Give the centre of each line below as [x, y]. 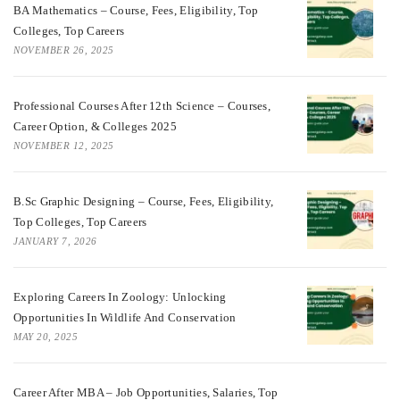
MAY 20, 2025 [46, 337]
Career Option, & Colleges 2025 [96, 127]
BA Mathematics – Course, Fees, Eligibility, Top [136, 11]
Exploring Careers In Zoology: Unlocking [120, 297]
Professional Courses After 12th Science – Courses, [142, 106]
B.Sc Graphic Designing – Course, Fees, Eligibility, [144, 202]
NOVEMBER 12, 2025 [64, 146]
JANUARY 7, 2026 [55, 242]
